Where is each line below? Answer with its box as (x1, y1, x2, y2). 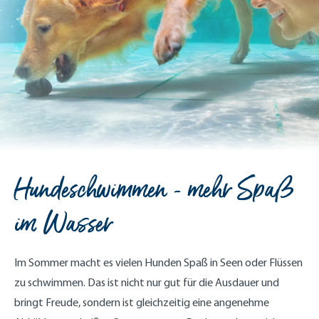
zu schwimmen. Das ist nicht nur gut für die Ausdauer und (14, 275, 279, 289)
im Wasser (14, 203, 113, 244)
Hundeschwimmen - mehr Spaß (14, 169, 294, 210)
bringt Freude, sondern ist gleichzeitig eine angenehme (14, 295, 269, 309)
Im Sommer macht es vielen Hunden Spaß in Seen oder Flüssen (14, 255, 303, 269)
